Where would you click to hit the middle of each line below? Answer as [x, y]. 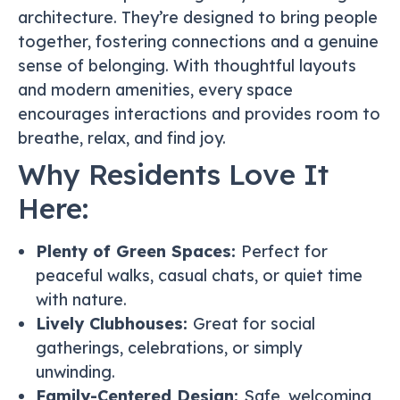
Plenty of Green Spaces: [138, 252]
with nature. [81, 300]
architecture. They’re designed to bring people [198, 18]
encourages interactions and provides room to [199, 114]
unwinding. [75, 372]
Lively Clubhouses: [114, 324]
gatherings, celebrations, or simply [169, 348]
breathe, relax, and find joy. [122, 138]
